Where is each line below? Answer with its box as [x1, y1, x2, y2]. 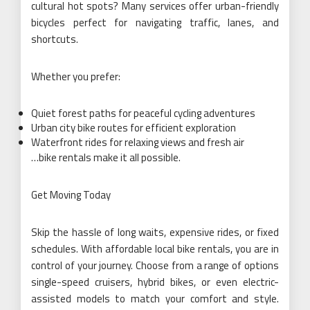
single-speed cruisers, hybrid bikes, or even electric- [31, 274, 279, 290]
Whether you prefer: [31, 69, 120, 84]
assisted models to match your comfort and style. [31, 291, 279, 307]
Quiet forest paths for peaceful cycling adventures [31, 105, 255, 121]
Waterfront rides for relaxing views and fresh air [31, 134, 244, 150]
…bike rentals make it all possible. [31, 149, 181, 165]
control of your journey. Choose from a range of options [31, 257, 279, 273]
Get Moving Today [31, 187, 111, 203]
